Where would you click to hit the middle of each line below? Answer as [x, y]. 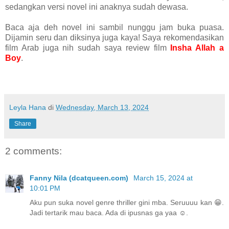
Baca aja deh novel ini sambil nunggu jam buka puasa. [114, 28]
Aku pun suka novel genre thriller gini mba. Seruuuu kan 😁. [127, 202]
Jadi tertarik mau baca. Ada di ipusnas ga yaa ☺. [109, 212]
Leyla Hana [29, 108]
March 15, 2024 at [163, 178]
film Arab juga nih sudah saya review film [88, 48]
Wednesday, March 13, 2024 [102, 108]
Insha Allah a [197, 48]
